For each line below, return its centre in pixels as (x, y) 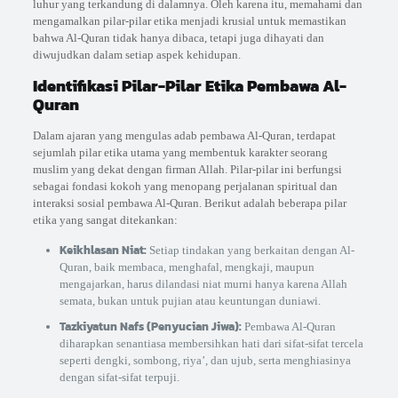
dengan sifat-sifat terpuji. (119, 378)
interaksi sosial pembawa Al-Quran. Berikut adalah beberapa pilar (189, 203)
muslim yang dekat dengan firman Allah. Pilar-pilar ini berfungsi (187, 170)
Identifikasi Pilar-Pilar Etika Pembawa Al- (189, 86)
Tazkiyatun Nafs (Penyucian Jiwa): (150, 327)
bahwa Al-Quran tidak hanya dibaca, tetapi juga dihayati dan (178, 38)
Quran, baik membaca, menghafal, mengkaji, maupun (187, 267)
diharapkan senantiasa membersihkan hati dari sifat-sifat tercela (211, 344)
